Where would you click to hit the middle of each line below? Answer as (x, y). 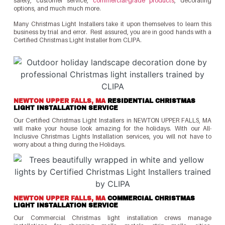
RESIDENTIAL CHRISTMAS (150, 101)
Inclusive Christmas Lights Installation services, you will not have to (113, 137)
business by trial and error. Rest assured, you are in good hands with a (113, 32)
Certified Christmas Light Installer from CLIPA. (77, 40)
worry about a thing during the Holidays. (69, 145)
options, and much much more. (57, 9)
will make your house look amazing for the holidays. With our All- (113, 129)
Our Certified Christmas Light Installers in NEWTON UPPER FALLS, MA (113, 121)
